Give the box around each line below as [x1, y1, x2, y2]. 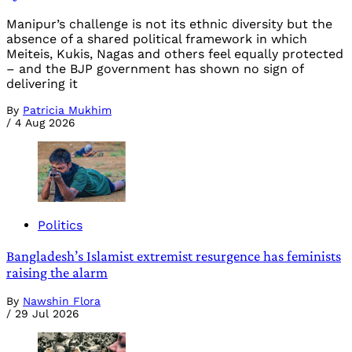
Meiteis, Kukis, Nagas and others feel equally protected [6, 46, 343, 62]
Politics [38, 217, 82, 233]
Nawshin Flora [23, 295, 101, 308]
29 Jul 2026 [15, 307, 79, 321]
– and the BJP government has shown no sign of [6, 61, 303, 77]
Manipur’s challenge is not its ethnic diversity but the [6, 16, 332, 32]
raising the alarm [6, 263, 108, 280]
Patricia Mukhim [23, 104, 112, 117]
